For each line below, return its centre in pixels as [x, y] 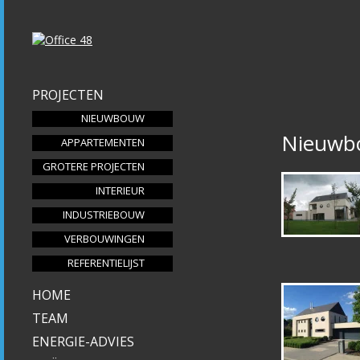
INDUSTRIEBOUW [104, 215]
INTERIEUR [120, 190]
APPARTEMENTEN [103, 142]
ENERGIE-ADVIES [83, 342]
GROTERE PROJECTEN [94, 166]
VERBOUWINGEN [104, 239]
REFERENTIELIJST [106, 263]
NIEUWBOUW [113, 118]
